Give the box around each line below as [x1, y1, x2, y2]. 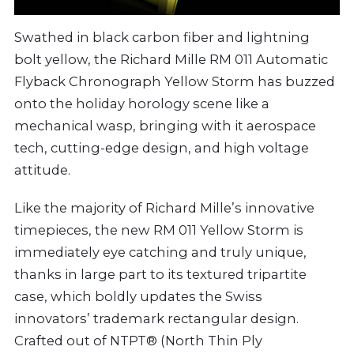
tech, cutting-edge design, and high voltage [14, 139, 309, 156]
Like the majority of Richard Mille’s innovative [14, 199, 314, 216]
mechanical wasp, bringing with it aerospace [14, 117, 316, 134]
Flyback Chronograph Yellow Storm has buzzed [14, 73, 335, 89]
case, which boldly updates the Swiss [14, 288, 262, 304]
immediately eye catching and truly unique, [14, 243, 307, 260]
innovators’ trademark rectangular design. [14, 310, 299, 326]
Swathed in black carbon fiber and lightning [14, 28, 310, 45]
